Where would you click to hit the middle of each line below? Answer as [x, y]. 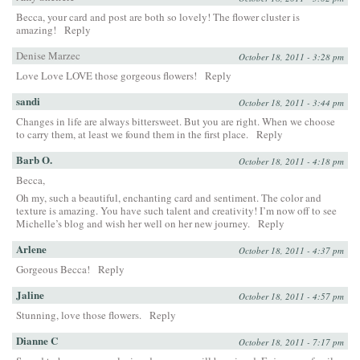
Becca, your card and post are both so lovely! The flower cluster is [158, 16]
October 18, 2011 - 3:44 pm [291, 102]
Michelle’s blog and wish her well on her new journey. [133, 223]
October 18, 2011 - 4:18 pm [291, 161]
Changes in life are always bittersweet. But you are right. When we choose [176, 121]
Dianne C [37, 340]
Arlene [31, 248]
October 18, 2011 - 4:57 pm [291, 296]
